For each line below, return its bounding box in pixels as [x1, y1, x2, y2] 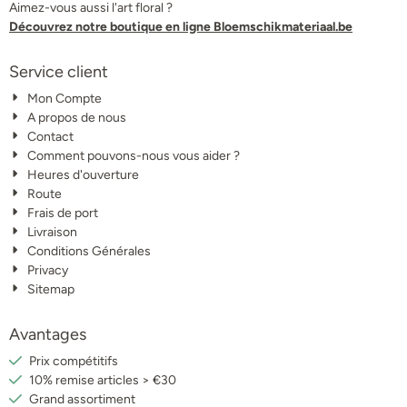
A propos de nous [27, 109, 127, 125]
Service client [9, 61, 108, 82]
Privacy [27, 262, 69, 278]
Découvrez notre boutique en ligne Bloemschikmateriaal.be [9, 18, 352, 35]
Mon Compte [27, 90, 103, 106]
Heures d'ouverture [27, 166, 140, 183]
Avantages [9, 323, 86, 344]
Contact [27, 128, 74, 144]
